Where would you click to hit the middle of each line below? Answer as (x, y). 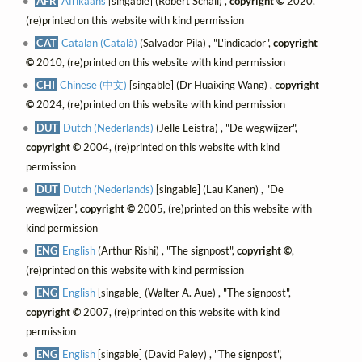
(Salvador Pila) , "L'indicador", (206, 43)
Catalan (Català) (100, 43)
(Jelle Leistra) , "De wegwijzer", (226, 127)
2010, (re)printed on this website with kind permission (159, 63)
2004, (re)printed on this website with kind (180, 147)
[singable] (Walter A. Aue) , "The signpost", (194, 292)
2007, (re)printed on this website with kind (180, 311)
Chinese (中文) (94, 85)
